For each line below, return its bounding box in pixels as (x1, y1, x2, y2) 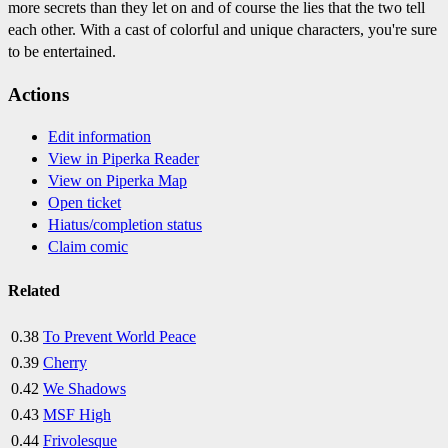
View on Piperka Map (48, 172, 187, 190)
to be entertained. (8, 42, 116, 60)
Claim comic (48, 238, 128, 256)
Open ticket (48, 194, 121, 212)
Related (8, 281, 60, 299)
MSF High (43, 405, 111, 423)
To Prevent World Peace (43, 327, 196, 345)
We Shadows (43, 379, 126, 397)
